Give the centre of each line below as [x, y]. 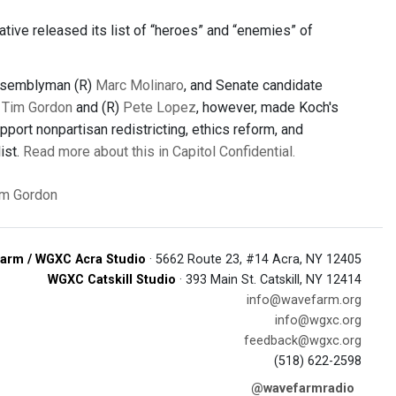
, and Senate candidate [253, 85]
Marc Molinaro [140, 85]
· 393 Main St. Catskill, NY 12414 [269, 280]
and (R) [98, 107]
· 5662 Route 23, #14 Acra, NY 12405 [254, 259]
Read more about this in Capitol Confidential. [159, 152]
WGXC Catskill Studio [112, 280]
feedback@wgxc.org [303, 341]
